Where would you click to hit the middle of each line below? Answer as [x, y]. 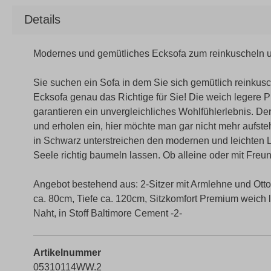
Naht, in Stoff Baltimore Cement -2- [108, 213]
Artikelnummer [67, 253]
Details [42, 19]
